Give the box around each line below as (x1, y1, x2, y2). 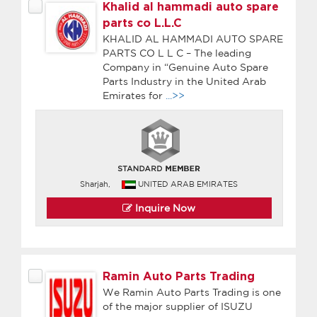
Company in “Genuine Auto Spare (103, 61, 268, 73)
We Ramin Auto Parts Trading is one (103, 286, 281, 298)
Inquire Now (132, 202, 196, 214)
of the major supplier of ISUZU (103, 300, 253, 312)
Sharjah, (80, 179, 111, 188)
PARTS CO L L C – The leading (103, 47, 251, 59)
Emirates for (103, 89, 166, 101)
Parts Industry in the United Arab (103, 75, 266, 87)
